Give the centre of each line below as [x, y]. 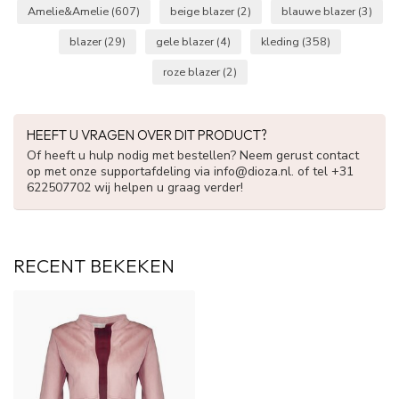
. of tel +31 [322, 172]
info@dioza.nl [252, 172]
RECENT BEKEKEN [94, 266]
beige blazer [203, 12]
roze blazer [192, 72]
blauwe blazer [319, 12]
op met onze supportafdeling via [120, 172]
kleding [281, 42]
